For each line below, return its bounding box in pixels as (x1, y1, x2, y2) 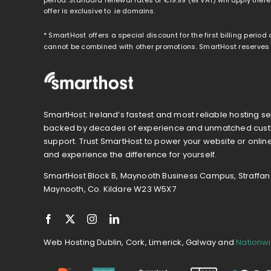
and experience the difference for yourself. (43, 149, 217, 161)
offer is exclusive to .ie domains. (43, 5, 155, 16)
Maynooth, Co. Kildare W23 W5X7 (43, 183, 176, 195)
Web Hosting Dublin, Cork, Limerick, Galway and (43, 237, 237, 249)
